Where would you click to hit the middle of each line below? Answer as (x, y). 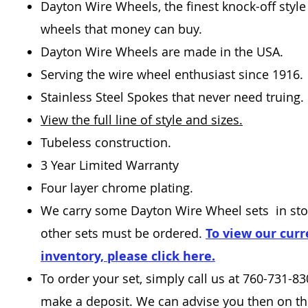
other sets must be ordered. (123, 233)
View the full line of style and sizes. (142, 120)
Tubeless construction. (108, 142)
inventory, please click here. (128, 256)
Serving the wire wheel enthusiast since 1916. (172, 74)
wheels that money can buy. (121, 29)
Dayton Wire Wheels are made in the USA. (162, 52)
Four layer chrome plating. (117, 188)
